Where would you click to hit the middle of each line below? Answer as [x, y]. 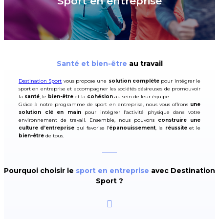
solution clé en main [50, 112]
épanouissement [132, 128]
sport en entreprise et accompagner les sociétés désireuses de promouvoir [109, 88]
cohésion [100, 96]
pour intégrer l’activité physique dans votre [141, 112]
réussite [176, 128]
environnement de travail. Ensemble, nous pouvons [88, 120]
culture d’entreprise [47, 128]
